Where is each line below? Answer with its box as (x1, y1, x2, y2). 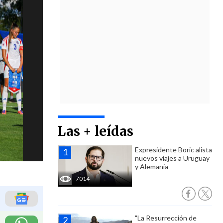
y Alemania (135, 162, 168, 171)
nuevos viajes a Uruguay (135, 154, 210, 162)
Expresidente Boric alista (135, 145, 212, 154)
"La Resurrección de (135, 214, 197, 222)
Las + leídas (58, 123, 133, 139)
